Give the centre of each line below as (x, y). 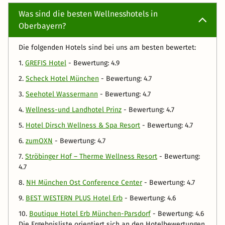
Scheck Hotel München (62, 79)
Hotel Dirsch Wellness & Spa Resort (83, 126)
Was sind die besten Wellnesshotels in (88, 14)
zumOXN (39, 141)
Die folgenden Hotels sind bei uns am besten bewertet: (107, 48)
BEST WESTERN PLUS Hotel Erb (74, 198)
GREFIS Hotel (46, 63)
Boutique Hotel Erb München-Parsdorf (90, 214)
